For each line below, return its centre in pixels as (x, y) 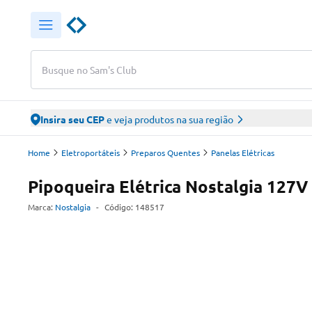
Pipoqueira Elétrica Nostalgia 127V (168, 186)
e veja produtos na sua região (169, 119)
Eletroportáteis (91, 153)
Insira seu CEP (72, 119)
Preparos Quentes (165, 153)
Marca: (40, 207)
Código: (120, 207)
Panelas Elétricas (243, 153)
